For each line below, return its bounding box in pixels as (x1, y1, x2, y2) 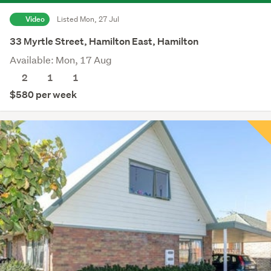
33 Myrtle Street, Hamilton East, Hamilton (10, 34, 198, 48)
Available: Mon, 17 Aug (10, 53, 112, 66)
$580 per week (10, 88, 77, 101)
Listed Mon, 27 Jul (57, 13, 119, 24)
